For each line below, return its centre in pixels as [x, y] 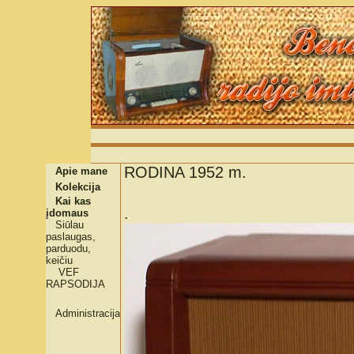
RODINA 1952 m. [185, 172]
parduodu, [68, 249]
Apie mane [81, 171]
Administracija [88, 313]
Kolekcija [78, 187]
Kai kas [73, 201]
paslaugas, [71, 237]
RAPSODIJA [75, 284]
